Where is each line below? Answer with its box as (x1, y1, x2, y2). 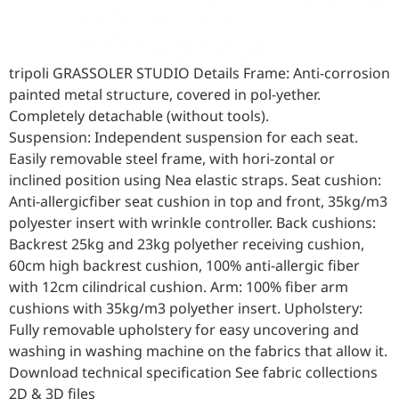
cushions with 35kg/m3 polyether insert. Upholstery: (9, 298, 362, 319)
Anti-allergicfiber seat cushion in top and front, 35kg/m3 (9, 191, 387, 212)
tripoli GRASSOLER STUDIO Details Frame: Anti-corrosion (9, 63, 390, 84)
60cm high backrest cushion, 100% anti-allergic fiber (9, 256, 360, 276)
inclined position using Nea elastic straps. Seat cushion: (9, 170, 381, 191)
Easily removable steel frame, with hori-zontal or (9, 149, 335, 169)
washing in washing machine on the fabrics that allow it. (9, 341, 387, 362)
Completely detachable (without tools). (9, 106, 269, 126)
